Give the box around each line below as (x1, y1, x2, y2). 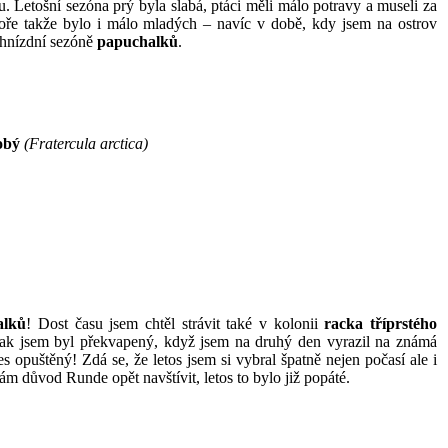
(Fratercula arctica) (24, 135, 148, 153)
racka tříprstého (324, 314, 438, 332)
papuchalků (97, 33, 178, 51)
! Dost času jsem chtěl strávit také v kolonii (26, 314, 325, 332)
